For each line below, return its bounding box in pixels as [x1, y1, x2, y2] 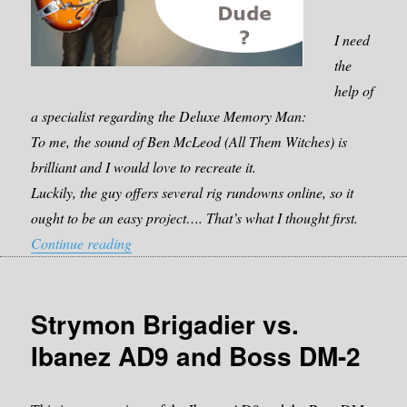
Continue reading [31, 233, 133, 253]
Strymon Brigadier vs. [31, 305, 300, 343]
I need [333, 30, 370, 50]
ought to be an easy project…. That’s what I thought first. [31, 208, 359, 228]
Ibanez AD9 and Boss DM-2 [31, 337, 362, 375]
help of [333, 81, 373, 101]
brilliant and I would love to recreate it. [31, 157, 257, 177]
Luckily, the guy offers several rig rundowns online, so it [31, 183, 354, 203]
